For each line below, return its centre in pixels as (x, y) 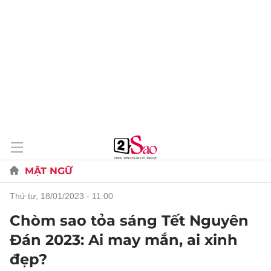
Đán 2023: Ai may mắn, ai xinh (124, 240)
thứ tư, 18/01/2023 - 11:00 (64, 196)
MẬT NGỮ (49, 171)
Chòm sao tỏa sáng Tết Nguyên (129, 220)
